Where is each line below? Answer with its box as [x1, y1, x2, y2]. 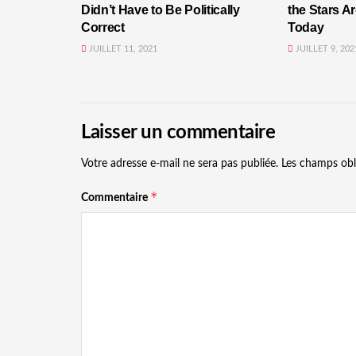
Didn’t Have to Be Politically [81, 3, 240, 17]
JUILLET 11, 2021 [87, 44, 157, 54]
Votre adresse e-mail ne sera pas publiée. [81, 158, 278, 170]
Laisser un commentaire [81, 123, 276, 143]
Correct [81, 21, 125, 35]
